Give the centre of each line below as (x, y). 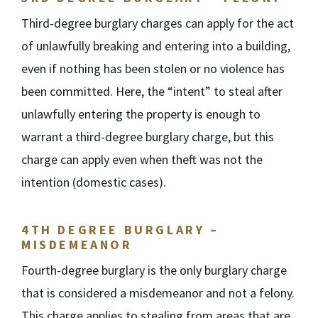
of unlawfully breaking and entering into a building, (156, 46)
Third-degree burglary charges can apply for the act (158, 23)
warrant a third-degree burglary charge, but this (148, 137)
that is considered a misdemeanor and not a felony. (158, 293)
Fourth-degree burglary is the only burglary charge (154, 270)
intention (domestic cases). (94, 182)
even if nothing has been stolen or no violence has (153, 68)
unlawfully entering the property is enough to (141, 114)
